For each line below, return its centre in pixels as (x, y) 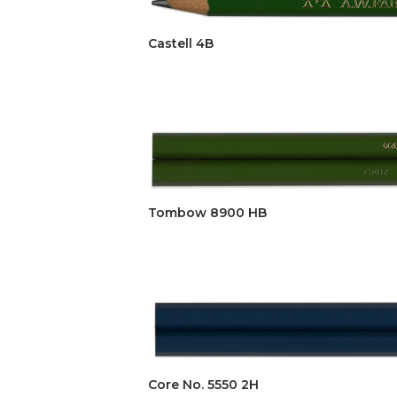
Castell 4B (181, 44)
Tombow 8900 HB (207, 212)
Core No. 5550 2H (203, 385)
